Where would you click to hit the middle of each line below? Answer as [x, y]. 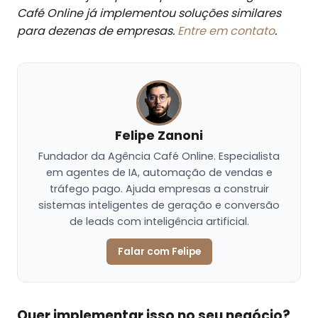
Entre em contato [226, 31]
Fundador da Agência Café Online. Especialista [159, 156]
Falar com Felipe [159, 252]
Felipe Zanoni [159, 136]
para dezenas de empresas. [97, 31]
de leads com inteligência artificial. [159, 221]
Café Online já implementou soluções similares [149, 13]
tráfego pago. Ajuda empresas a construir [159, 189]
